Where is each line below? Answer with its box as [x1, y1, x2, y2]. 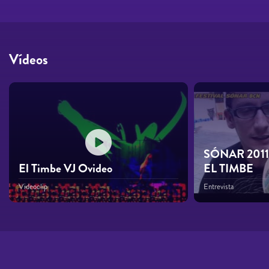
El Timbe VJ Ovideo [19, 159, 112, 177]
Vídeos [9, 49, 48, 70]
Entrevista [204, 181, 234, 192]
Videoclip [19, 181, 47, 192]
